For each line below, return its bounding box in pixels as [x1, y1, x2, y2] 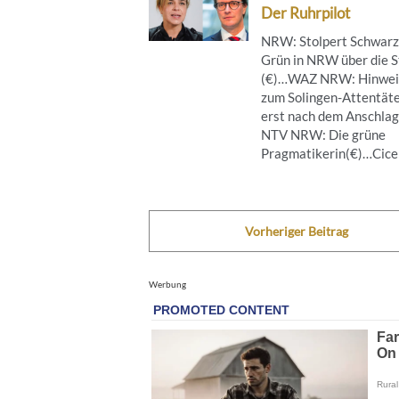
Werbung [149, 278, 186, 289]
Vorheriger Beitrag [244, 223, 348, 239]
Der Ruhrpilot [261, 3, 350, 22]
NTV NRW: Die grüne [261, 126, 386, 142]
